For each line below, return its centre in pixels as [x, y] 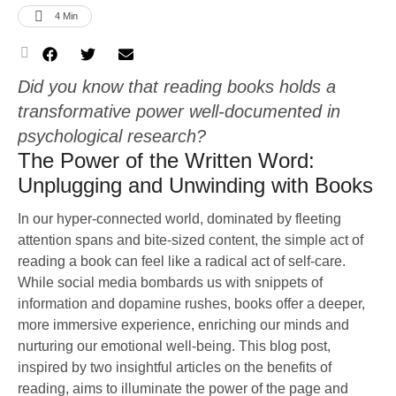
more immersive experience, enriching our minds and [183, 325]
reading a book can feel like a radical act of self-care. [182, 261]
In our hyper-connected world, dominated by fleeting [179, 219]
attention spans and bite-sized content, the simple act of [190, 240]
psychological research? [112, 136]
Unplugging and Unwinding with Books [195, 185]
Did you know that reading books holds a [177, 87]
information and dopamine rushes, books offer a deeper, [191, 304]
